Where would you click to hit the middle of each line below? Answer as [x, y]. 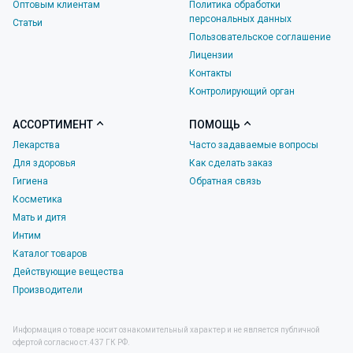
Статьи [28, 22]
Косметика [37, 199]
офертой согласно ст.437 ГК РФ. [71, 342]
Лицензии [211, 55]
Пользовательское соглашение [260, 37]
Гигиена [30, 181]
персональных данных [240, 19]
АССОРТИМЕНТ [53, 124]
